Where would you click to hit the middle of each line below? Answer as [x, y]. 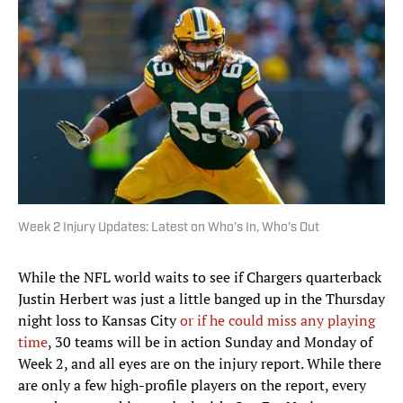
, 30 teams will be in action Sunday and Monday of [210, 342]
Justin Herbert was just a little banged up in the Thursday [201, 299]
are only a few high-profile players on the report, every [192, 385]
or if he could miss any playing [278, 321]
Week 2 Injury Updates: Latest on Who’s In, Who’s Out [169, 228]
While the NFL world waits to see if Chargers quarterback [200, 278]
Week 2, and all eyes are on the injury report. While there [200, 364]
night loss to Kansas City [99, 321]
